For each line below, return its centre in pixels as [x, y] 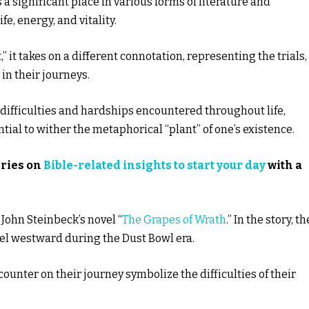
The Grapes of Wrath [174, 219]
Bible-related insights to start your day [154, 165]
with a [284, 165]
